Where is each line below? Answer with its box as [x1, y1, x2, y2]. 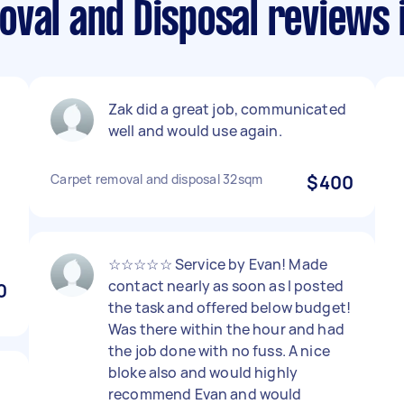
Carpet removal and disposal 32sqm [50, 170, 263, 188]
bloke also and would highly [108, 363, 298, 382]
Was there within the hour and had [108, 319, 344, 339]
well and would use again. [108, 121, 282, 141]
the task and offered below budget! [108, 298, 352, 317]
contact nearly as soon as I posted [108, 276, 344, 296]
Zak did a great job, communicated [108, 99, 346, 119]
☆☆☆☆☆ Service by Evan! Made [108, 254, 328, 274]
